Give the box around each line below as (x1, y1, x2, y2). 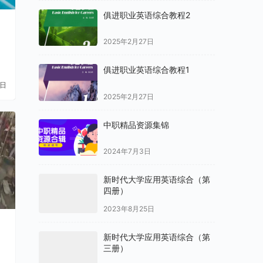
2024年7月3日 (103, 147, 151, 156)
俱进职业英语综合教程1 (103, 65, 190, 75)
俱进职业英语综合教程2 (103, 9, 190, 20)
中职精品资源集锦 (103, 119, 169, 130)
